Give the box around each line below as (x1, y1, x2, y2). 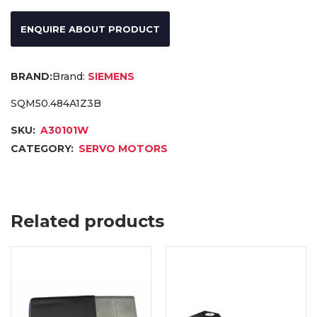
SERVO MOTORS (79, 142, 168, 156)
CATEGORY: (11, 142, 76, 156)
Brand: (52, 70, 85, 83)
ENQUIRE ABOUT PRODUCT (21, 23, 160, 35)
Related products (11, 211, 163, 232)
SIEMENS (88, 70, 134, 83)
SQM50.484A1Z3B (11, 97, 101, 110)
